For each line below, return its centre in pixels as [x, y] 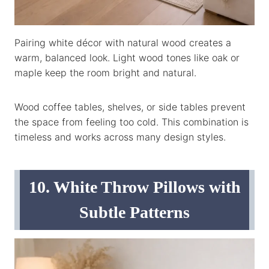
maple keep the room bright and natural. [105, 72]
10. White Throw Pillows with [134, 187]
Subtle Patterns [134, 212]
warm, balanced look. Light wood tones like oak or [127, 57]
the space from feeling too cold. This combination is [131, 122]
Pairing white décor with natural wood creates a [123, 42]
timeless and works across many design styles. [120, 137]
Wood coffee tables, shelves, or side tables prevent [130, 107]
